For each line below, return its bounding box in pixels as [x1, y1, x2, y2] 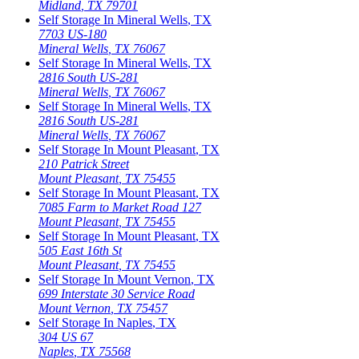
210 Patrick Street [38, 156, 129, 171]
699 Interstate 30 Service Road [38, 286, 195, 301]
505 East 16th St [38, 243, 122, 257]
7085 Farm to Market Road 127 [38, 200, 201, 214]
